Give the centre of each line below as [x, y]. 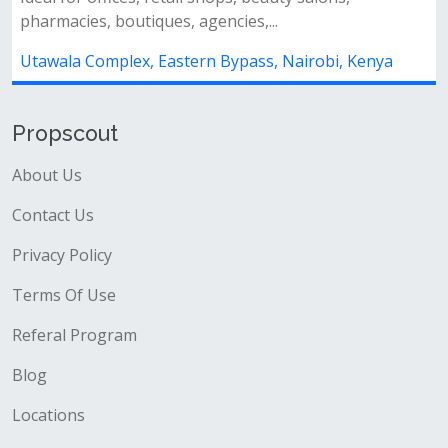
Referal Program [74, 335]
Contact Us [53, 215]
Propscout [65, 133]
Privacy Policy [62, 255]
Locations [48, 415]
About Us [47, 175]
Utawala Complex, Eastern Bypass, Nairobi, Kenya [206, 61]
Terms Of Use [64, 295]
